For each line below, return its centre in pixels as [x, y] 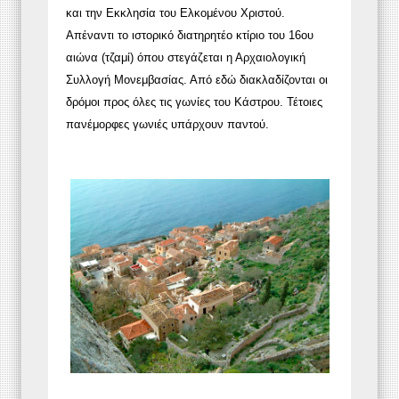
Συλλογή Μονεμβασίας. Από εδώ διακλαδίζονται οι [197, 79]
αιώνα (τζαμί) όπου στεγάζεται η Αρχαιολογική [186, 57]
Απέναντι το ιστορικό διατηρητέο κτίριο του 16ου [190, 35]
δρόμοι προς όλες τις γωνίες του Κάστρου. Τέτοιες [194, 102]
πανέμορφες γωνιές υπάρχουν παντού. [167, 124]
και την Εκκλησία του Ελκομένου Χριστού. [175, 12]
